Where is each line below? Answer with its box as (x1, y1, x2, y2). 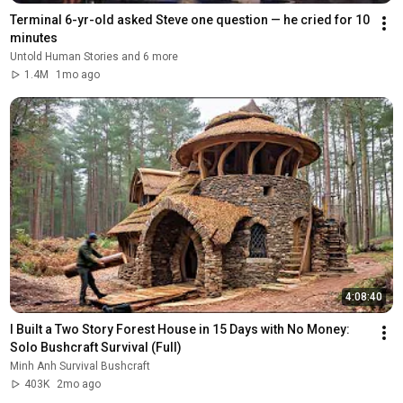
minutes (9, 30, 58, 45)
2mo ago (56, 377, 101, 390)
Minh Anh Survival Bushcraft (9, 359, 150, 372)
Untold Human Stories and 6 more (9, 49, 178, 63)
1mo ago (55, 67, 100, 81)
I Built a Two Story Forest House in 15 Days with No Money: (9, 321, 350, 336)
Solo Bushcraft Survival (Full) (9, 339, 182, 354)
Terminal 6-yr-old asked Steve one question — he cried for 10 (9, 12, 370, 27)
